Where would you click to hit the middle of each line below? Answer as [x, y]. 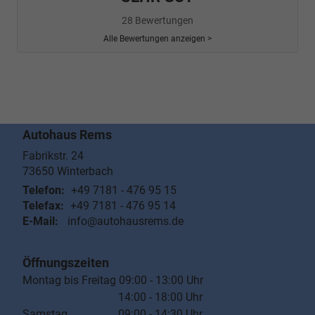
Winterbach [85, 172]
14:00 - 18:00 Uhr [112, 297]
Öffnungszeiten [66, 263]
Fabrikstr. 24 [53, 156]
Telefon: [44, 191]
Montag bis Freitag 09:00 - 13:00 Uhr [113, 281]
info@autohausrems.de [126, 221]
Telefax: [43, 206]
